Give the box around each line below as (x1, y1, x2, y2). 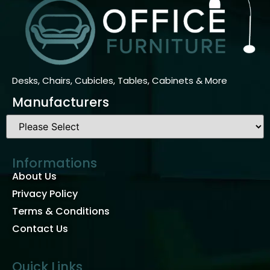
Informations (12, 154, 97, 172)
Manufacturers (12, 93, 109, 111)
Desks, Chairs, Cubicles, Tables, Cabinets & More (12, 74, 227, 87)
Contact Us (12, 222, 68, 236)
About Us (12, 169, 57, 184)
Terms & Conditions (12, 204, 110, 219)
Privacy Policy (12, 187, 78, 201)
